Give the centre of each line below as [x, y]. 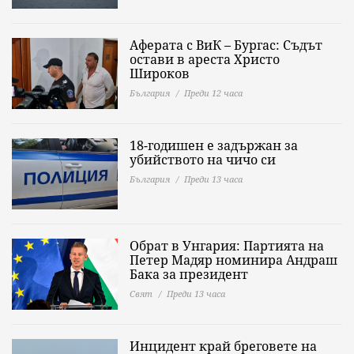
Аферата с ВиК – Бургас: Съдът [226, 45]
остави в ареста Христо [205, 59]
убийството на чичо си [203, 160]
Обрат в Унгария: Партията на [227, 246]
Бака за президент [189, 274]
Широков [160, 73]
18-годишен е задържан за [214, 145]
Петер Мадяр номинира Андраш [233, 260]
